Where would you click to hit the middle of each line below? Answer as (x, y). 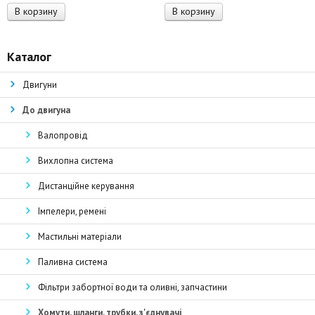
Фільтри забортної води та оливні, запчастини (133, 287)
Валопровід (63, 135)
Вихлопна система (76, 161)
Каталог (29, 57)
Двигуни (40, 85)
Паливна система (73, 262)
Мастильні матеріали (80, 237)
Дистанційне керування (86, 186)
